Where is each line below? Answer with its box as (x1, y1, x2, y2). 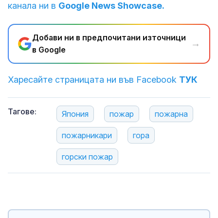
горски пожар (62, 151, 113, 162)
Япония (62, 109, 89, 119)
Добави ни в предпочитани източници (32, 32, 186, 42)
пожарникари (62, 130, 112, 140)
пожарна (155, 109, 188, 119)
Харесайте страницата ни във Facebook (8, 74, 179, 85)
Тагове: (8, 106, 36, 116)
